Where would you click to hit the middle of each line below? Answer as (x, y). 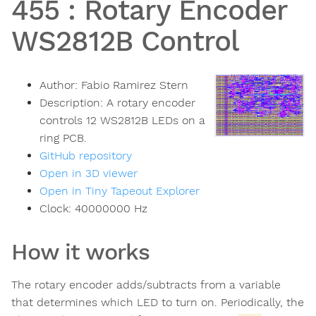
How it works (80, 252)
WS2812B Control (125, 41)
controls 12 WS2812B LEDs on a (122, 121)
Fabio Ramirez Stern (135, 85)
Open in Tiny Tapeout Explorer (120, 191)
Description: (73, 103)
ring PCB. (63, 138)
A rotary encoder (151, 103)
